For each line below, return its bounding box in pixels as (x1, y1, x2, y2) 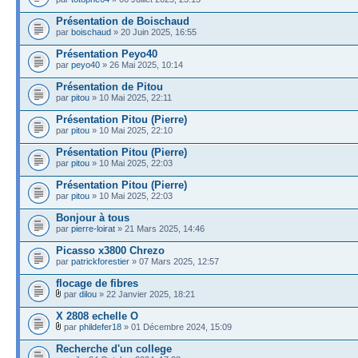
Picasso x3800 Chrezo (56, 244, 165, 257)
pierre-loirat (71, 223, 115, 233)
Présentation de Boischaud (56, 14, 189, 27)
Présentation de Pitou (56, 80, 163, 93)
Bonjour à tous (56, 211, 129, 224)
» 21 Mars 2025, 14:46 (115, 223, 205, 233)
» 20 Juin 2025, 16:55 (111, 26, 197, 37)
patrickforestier (71, 256, 129, 266)
